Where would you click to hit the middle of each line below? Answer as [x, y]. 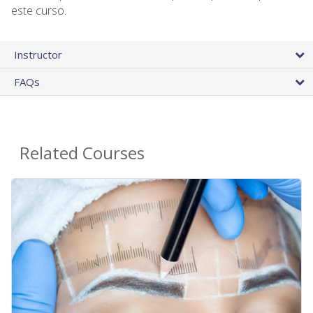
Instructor [38, 54]
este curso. [39, 10]
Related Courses [82, 152]
